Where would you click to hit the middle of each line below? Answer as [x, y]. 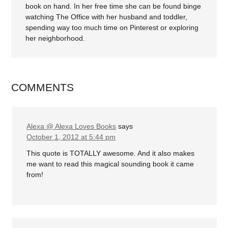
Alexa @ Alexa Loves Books [72, 126]
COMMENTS [43, 88]
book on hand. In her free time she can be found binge [113, 6]
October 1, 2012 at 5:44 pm [71, 137]
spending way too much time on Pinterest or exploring [112, 28]
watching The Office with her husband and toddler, [107, 17]
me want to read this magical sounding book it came [110, 164]
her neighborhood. [55, 38]
